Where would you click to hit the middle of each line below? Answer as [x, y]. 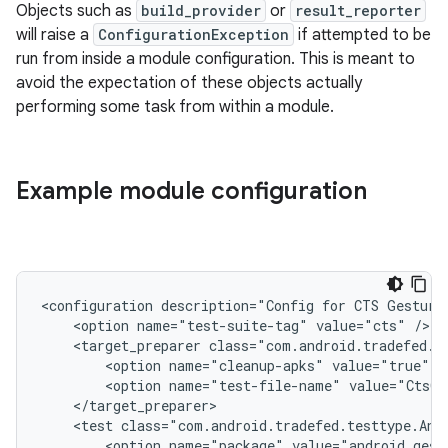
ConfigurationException [193, 34]
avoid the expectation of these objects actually [189, 83]
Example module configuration [191, 191]
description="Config [237, 305]
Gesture [415, 305]
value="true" [381, 365]
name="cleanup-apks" [246, 365]
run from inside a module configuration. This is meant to [215, 59]
